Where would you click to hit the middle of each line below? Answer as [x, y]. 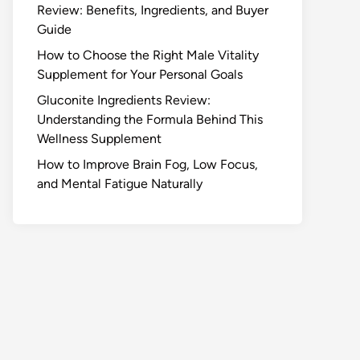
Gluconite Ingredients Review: [124, 100]
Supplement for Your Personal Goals [140, 74]
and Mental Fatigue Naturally [120, 184]
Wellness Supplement [99, 139]
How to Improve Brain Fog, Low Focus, [147, 164]
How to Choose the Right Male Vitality [148, 55]
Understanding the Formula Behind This [150, 119]
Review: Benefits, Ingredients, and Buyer [153, 10]
